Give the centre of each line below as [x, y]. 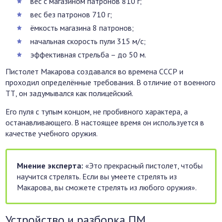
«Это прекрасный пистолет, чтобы [143, 166]
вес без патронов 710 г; [71, 15]
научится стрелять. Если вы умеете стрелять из [97, 177]
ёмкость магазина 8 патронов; [82, 28]
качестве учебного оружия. [52, 134]
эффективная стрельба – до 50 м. [88, 55]
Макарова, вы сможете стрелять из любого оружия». [107, 188]
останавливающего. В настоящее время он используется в [105, 123]
